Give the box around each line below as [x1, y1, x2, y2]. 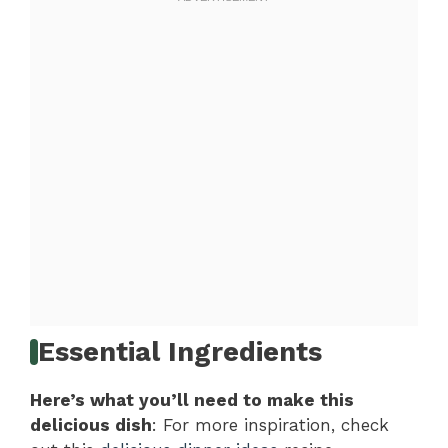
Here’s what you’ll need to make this [30, 390, 354, 411]
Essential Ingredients [38, 336, 323, 369]
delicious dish [30, 415, 152, 436]
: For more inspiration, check [152, 415, 389, 436]
